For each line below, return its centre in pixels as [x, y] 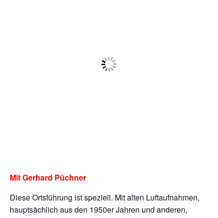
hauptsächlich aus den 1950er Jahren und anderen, [99, 209]
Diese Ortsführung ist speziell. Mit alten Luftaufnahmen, [105, 197]
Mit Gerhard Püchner [48, 177]
